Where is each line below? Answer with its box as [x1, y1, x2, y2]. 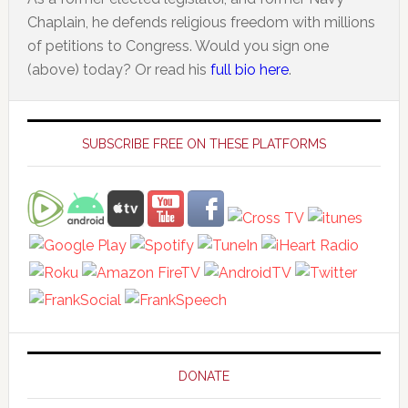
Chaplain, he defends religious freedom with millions [26, 14, 375, 32]
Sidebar [8, 131, 105, 162]
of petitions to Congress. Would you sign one [26, 37, 329, 56]
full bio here [209, 61, 289, 79]
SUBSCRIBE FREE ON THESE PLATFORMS [81, 137, 326, 152]
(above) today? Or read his [26, 61, 210, 79]
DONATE [178, 369, 229, 384]
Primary [8, 101, 103, 132]
